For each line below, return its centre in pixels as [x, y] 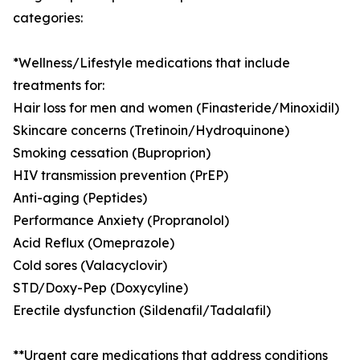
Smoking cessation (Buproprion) [112, 153]
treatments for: [59, 86]
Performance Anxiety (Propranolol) [121, 221]
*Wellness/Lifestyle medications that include [151, 63]
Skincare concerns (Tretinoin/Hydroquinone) [151, 131]
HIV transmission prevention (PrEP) [121, 176]
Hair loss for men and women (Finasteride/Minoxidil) [176, 108]
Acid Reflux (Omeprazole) [94, 243]
